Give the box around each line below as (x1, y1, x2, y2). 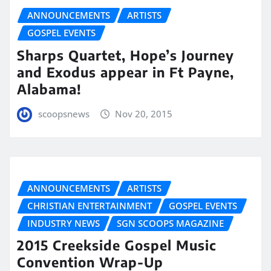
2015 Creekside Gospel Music (17, 237, 217, 254)
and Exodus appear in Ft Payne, (17, 63, 234, 80)
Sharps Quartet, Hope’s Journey (17, 46, 234, 64)
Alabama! (17, 80, 82, 97)
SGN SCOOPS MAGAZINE (117, 217, 224, 229)
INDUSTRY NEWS (27, 217, 100, 229)
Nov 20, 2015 (115, 107, 173, 120)
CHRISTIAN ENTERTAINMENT (27, 199, 152, 212)
